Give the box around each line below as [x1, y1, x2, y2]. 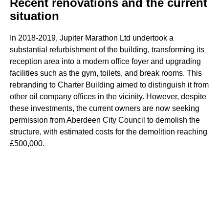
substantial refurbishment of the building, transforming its [10, 45, 204, 54]
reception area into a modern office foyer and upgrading [10, 57, 201, 66]
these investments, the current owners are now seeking [10, 104, 199, 112]
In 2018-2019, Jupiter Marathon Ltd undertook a [10, 33, 174, 42]
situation [10, 9, 59, 22]
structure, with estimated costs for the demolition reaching [10, 127, 207, 136]
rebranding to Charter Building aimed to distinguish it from [10, 80, 209, 89]
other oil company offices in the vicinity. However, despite [10, 92, 206, 101]
